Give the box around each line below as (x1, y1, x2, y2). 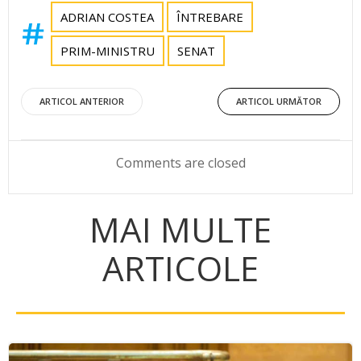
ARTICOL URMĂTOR (236, 94, 322, 107)
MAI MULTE (89, 205, 272, 252)
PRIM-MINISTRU (60, 42, 155, 59)
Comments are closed (115, 153, 246, 172)
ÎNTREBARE (176, 8, 243, 25)
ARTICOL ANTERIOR (39, 94, 124, 107)
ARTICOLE (102, 244, 259, 291)
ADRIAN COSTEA (60, 8, 154, 25)
